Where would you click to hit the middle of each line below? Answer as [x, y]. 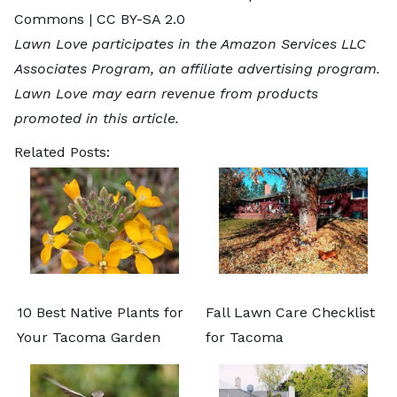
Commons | [55, 19]
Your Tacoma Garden [89, 337]
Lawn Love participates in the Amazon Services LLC [190, 43]
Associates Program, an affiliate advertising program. [197, 68]
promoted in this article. [97, 118]
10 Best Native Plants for [100, 312]
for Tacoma [245, 337]
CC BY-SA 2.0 [141, 19]
